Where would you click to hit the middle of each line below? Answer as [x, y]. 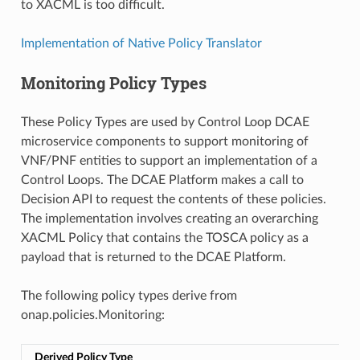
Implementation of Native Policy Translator [141, 43]
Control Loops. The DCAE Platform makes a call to [162, 180]
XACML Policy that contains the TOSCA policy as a [164, 238]
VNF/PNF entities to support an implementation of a [169, 161]
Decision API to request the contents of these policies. [173, 199]
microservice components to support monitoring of [164, 141]
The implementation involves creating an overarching [169, 219]
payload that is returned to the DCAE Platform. [153, 257]
